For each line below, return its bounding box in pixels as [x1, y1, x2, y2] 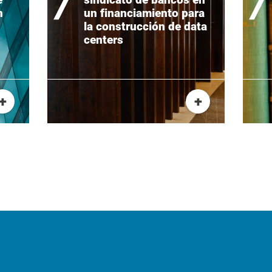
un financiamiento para [84, 5, 205, 20]
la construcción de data [84, 19, 207, 33]
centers [84, 32, 123, 47]
